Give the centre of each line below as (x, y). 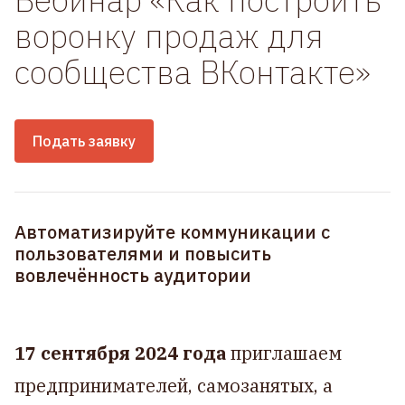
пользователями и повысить (143, 254)
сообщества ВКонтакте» (193, 72)
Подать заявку (84, 141)
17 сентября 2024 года (120, 353)
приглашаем (284, 353)
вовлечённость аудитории (133, 275)
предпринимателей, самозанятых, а (174, 386)
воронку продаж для (169, 36)
